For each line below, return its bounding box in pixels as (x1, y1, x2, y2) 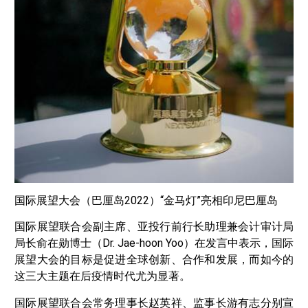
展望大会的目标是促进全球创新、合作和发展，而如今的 (14, 253, 294, 267)
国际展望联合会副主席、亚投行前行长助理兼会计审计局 (14, 220, 294, 234)
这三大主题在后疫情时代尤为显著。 (14, 269, 190, 283)
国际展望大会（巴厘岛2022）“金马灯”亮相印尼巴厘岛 (14, 194, 278, 208)
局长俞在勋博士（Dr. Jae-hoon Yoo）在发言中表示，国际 (14, 236, 294, 250)
